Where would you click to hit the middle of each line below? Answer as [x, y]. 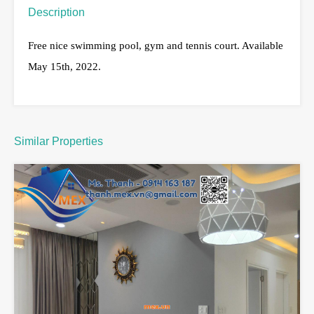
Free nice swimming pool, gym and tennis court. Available [156, 45]
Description [56, 12]
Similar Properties [59, 141]
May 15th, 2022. [66, 66]
